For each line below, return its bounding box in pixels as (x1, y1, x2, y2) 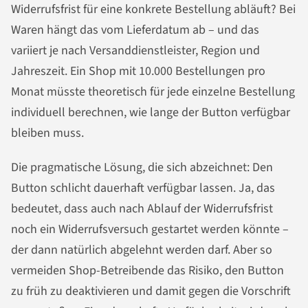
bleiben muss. (11, 124, 84, 142)
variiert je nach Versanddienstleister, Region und (11, 42, 260, 60)
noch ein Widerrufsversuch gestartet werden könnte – (11, 220, 289, 238)
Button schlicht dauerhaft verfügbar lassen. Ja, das (11, 179, 275, 197)
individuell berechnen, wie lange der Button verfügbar (11, 104, 290, 122)
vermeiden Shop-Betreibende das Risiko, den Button (11, 261, 284, 279)
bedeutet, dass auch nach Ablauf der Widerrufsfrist (11, 199, 273, 217)
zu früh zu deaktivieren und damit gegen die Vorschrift (11, 282, 291, 300)
